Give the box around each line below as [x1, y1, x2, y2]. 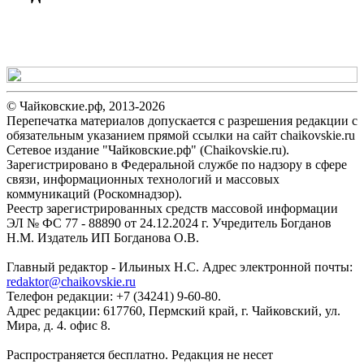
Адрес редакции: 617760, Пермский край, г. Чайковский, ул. [6, 303, 340, 318]
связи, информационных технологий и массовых [6, 171, 279, 186]
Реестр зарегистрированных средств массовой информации [6, 201, 338, 215]
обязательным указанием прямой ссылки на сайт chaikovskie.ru [6, 128, 355, 142]
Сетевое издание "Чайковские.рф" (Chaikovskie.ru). [6, 142, 289, 157]
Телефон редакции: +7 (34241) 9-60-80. [6, 288, 221, 303]
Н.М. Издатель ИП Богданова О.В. [6, 230, 199, 245]
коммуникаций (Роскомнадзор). [6, 186, 182, 201]
